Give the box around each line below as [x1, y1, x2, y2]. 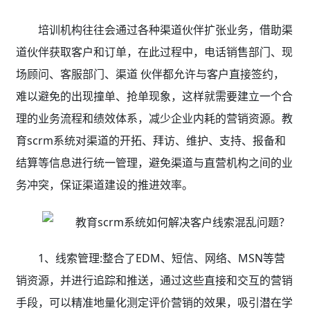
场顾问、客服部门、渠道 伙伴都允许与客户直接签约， [15, 66, 284, 82]
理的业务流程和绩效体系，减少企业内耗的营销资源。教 [15, 111, 293, 126]
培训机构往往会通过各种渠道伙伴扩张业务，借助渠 [37, 22, 293, 37]
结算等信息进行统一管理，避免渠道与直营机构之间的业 [15, 155, 293, 170]
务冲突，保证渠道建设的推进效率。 [15, 177, 193, 192]
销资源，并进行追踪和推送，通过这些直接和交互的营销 [15, 272, 293, 288]
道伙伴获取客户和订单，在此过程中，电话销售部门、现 [15, 44, 293, 60]
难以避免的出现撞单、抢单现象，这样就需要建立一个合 [15, 89, 293, 104]
